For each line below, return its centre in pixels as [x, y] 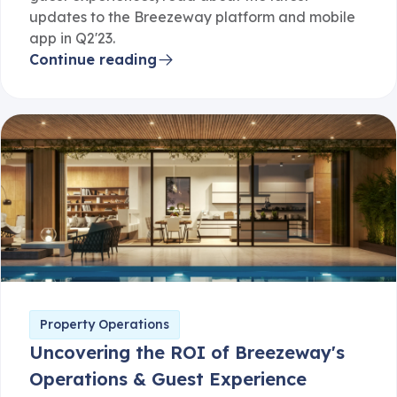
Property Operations [105, 325]
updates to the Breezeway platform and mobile [192, 17]
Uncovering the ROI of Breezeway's [187, 353]
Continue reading [93, 60]
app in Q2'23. [72, 39]
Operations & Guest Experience [168, 379]
